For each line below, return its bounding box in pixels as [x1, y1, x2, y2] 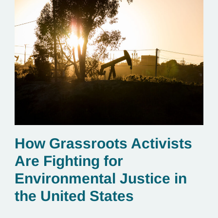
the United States [15, 187, 134, 204]
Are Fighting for [15, 152, 123, 169]
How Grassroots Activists [15, 135, 192, 151]
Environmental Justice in [15, 170, 187, 186]
